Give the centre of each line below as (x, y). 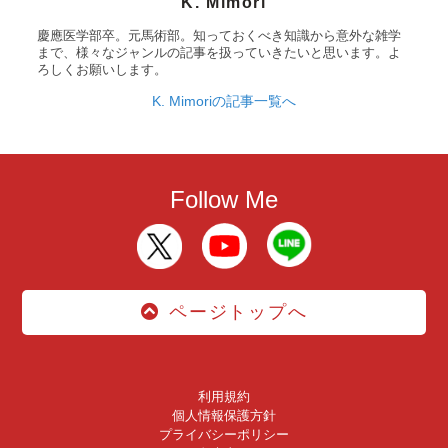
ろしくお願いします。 (102, 70)
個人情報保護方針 (224, 415)
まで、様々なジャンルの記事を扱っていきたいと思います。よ (219, 53)
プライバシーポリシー (224, 434)
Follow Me (224, 200)
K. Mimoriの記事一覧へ (224, 100)
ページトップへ (238, 312)
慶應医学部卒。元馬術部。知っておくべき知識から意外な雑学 (219, 36)
